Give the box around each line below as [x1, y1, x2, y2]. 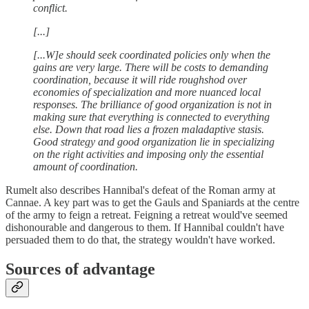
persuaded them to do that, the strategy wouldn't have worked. [6, 234, 275, 246]
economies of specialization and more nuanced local [33, 86, 261, 99]
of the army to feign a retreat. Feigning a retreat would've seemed [6, 209, 288, 221]
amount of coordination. [33, 161, 138, 173]
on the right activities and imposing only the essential [33, 148, 263, 161]
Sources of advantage [6, 260, 155, 279]
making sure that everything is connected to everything [33, 111, 270, 123]
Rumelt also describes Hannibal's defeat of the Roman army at [6, 184, 275, 197]
